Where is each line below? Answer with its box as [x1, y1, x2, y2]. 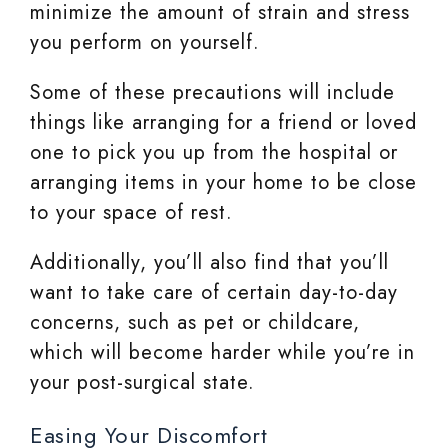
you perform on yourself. [30, 28, 260, 58]
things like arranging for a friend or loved [30, 108, 417, 138]
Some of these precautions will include [30, 78, 395, 108]
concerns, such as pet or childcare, [30, 308, 360, 338]
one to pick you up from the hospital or [30, 138, 398, 168]
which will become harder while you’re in [30, 338, 415, 368]
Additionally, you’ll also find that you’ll [30, 248, 389, 278]
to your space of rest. [30, 198, 233, 228]
